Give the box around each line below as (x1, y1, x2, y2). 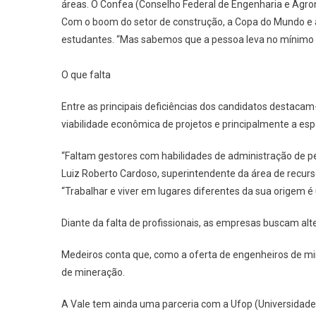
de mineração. (61, 266, 125, 278)
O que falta (61, 68, 111, 80)
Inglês (255, 32, 280, 43)
